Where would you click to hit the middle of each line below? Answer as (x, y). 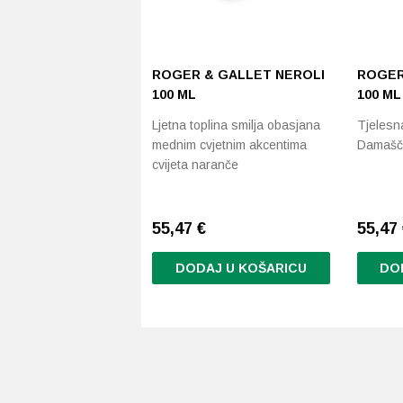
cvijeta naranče (195, 165)
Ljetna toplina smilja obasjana (236, 125)
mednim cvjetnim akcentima (229, 145)
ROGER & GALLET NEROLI (238, 75)
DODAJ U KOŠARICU (241, 268)
